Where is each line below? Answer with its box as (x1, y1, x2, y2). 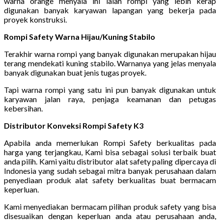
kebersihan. (4, 103, 43, 113)
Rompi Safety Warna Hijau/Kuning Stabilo (4, 31, 155, 41)
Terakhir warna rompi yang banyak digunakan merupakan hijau (4, 49, 216, 58)
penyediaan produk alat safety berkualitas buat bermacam (4, 175, 216, 185)
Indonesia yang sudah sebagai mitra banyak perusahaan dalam (4, 165, 216, 175)
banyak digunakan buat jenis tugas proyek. (4, 67, 146, 77)
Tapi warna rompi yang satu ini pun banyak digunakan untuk (4, 84, 216, 94)
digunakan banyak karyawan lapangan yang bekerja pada (4, 5, 216, 15)
